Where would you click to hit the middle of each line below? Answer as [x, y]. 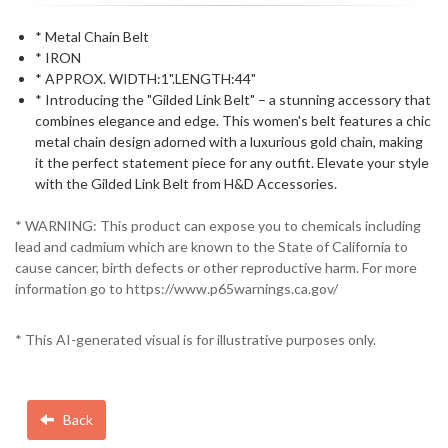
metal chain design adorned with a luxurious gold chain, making [229, 141]
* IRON [58, 57]
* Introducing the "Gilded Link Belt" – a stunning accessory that [233, 99]
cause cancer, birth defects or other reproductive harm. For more [216, 268]
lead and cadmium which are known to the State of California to [211, 247]
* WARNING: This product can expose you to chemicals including [218, 226]
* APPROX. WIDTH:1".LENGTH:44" [145, 78]
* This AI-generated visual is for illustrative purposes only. [195, 340]
